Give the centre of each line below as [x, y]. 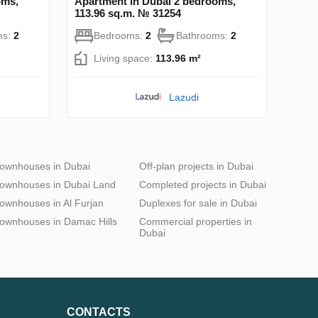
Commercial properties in [196, 221]
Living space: [125, 58]
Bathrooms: [203, 35]
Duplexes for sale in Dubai [198, 203]
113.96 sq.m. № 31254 [128, 13]
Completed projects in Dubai [203, 184]
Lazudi [184, 97]
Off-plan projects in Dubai [196, 166]
